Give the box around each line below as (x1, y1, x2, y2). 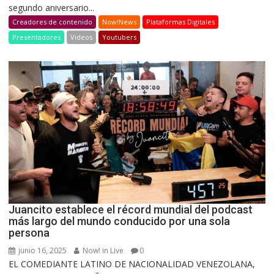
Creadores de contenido (12, 17, 93, 26)
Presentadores (12, 32, 61, 42)
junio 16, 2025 (17, 245, 67, 256)
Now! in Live (81, 245, 124, 256)
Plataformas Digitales (146, 17, 215, 26)
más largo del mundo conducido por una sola (9, 214, 231, 228)
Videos (70, 32, 93, 42)
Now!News (102, 17, 137, 26)
